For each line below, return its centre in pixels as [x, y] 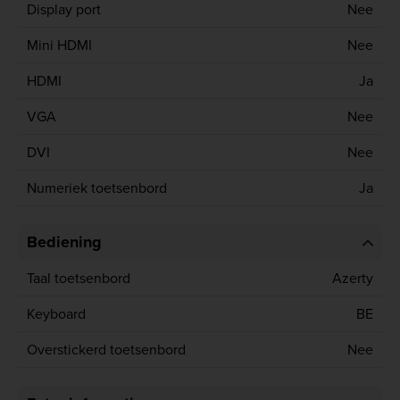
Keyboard [56, 314]
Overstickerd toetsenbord [106, 350]
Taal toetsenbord [79, 278]
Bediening [64, 242]
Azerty [353, 278]
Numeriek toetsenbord [97, 188]
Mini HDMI [59, 45]
